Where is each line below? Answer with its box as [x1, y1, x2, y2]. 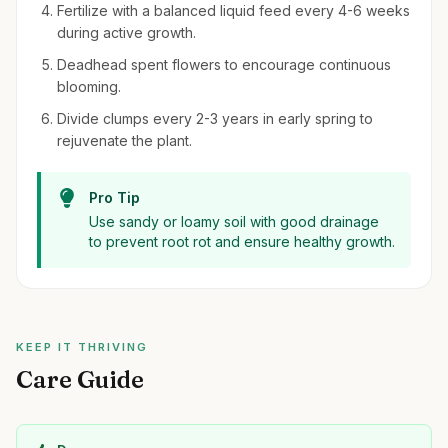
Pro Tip [89, 189, 140, 206]
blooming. [57, 78, 121, 95]
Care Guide [16, 365, 144, 394]
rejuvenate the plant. [57, 132, 192, 149]
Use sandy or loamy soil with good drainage [89, 213, 379, 230]
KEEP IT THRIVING [16, 340, 148, 354]
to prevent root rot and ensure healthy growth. [89, 233, 395, 250]
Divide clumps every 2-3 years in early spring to [57, 110, 373, 127]
